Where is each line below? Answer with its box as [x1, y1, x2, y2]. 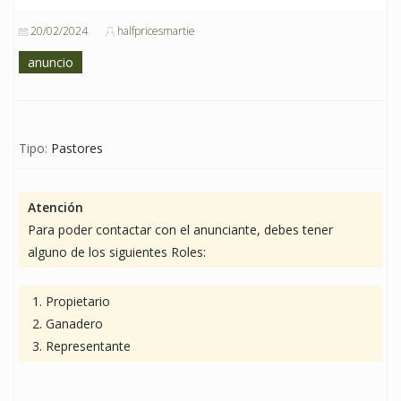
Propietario [46, 292, 110, 310]
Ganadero [46, 314, 103, 332]
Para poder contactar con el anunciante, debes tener [28, 220, 333, 238]
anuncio [28, 53, 73, 71]
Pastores [51, 139, 103, 157]
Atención [28, 198, 83, 216]
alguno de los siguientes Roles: [28, 243, 206, 260]
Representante [46, 337, 131, 354]
